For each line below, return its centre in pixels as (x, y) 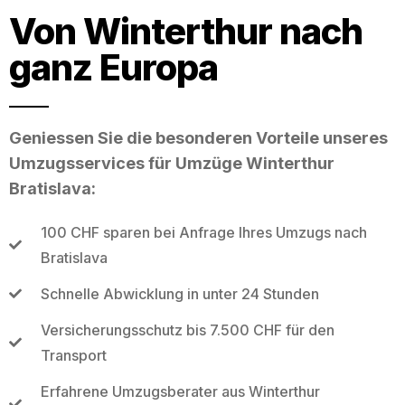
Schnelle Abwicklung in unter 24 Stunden (179, 293)
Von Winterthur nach (186, 31)
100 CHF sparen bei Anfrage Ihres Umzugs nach (203, 232)
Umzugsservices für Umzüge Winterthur (172, 163)
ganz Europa (113, 67)
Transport (73, 355)
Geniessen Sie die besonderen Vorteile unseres (198, 137)
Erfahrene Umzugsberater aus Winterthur (180, 391)
